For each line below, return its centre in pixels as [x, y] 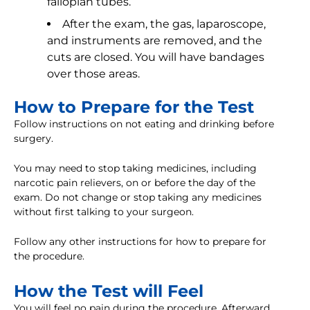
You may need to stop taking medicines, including [135, 168]
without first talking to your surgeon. [104, 212]
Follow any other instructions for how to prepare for [140, 242]
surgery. [34, 139]
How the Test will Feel [109, 291]
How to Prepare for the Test [134, 107]
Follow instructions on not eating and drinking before [144, 124]
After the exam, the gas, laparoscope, [164, 24]
